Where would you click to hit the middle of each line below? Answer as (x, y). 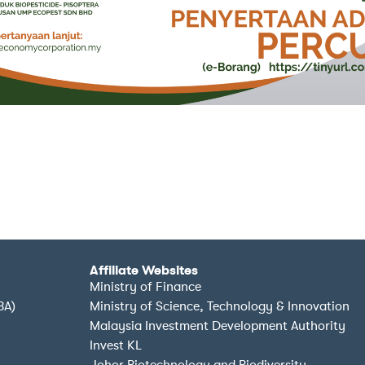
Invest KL (115, 345)
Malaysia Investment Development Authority (217, 325)
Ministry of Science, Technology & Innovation (219, 306)
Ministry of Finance (145, 286)
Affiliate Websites (143, 270)
